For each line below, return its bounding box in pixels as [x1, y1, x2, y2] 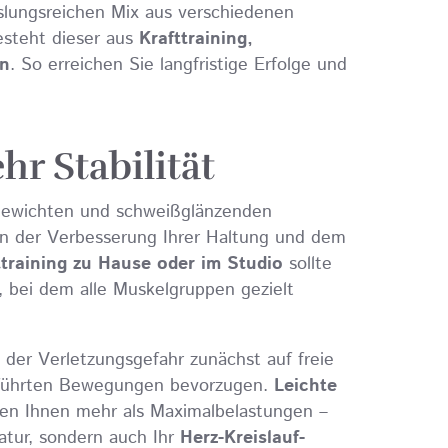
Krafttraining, [139, 26, 253, 52]
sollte [283, 251, 332, 277]
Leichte [274, 373, 337, 399]
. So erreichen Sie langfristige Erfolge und [10, 52, 347, 78]
